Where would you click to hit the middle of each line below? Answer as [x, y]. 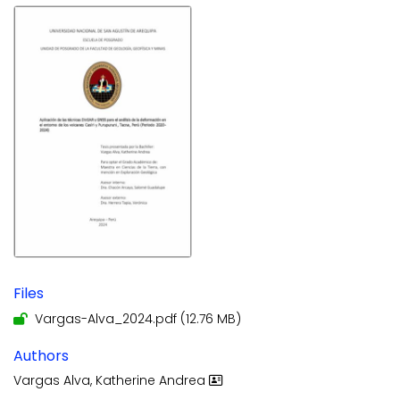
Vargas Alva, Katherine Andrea [111, 380]
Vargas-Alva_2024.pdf [106, 318]
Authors [41, 355]
